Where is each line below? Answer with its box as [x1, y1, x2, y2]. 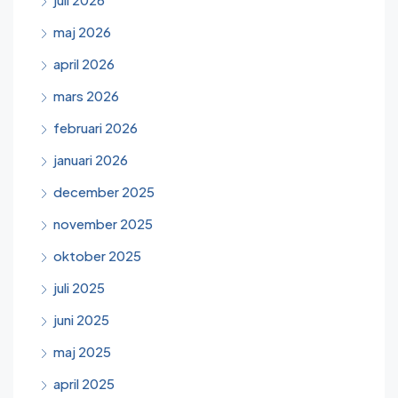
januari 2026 [53, 151, 128, 168]
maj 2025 [53, 343, 111, 360]
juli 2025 [53, 279, 105, 296]
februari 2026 [53, 119, 138, 136]
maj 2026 [53, 23, 111, 40]
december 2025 [53, 183, 155, 200]
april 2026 [53, 55, 115, 72]
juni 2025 [53, 311, 109, 328]
